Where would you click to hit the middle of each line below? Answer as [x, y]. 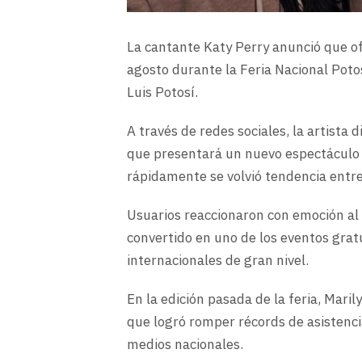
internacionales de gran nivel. [218, 261]
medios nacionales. [185, 345]
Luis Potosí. [162, 93]
